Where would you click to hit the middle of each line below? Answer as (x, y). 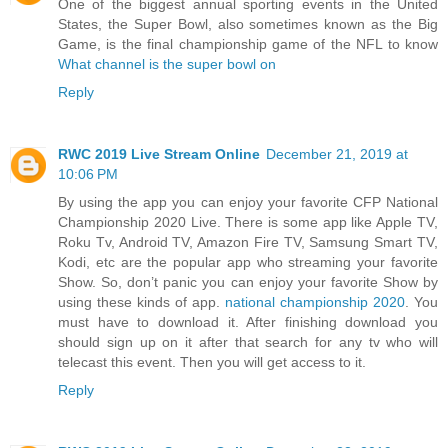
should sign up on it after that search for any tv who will (248, 341)
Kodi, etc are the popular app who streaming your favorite (248, 261)
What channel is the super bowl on (167, 63)
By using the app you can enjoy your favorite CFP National (248, 201)
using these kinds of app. (141, 301)
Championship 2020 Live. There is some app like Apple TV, (248, 221)
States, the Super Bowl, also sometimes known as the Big (248, 23)
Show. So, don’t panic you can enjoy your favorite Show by (248, 281)
